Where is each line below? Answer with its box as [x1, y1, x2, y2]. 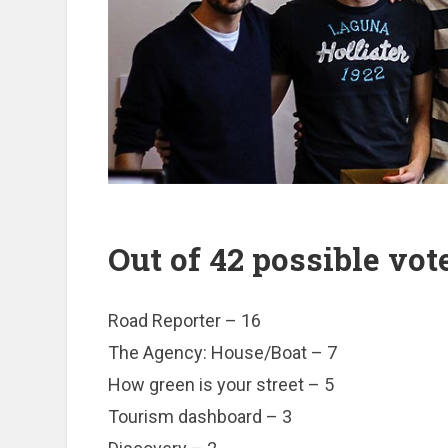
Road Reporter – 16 [108, 310, 262, 332]
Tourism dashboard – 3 [108, 406, 293, 428]
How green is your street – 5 [108, 374, 335, 396]
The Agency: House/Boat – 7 [108, 342, 338, 364]
